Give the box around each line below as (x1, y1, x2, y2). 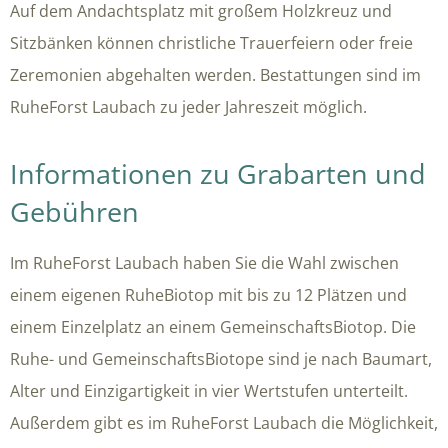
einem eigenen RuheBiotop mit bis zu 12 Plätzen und (10, 283, 407, 306)
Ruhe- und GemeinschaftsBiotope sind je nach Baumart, (10, 347, 432, 370)
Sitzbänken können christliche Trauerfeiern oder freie (10, 31, 413, 54)
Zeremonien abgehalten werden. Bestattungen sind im (10, 63, 421, 86)
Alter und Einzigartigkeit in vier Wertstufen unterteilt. (10, 379, 408, 402)
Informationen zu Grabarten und (10, 154, 426, 192)
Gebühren (10, 192, 139, 230)
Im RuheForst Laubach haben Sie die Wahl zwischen (10, 251, 399, 274)
